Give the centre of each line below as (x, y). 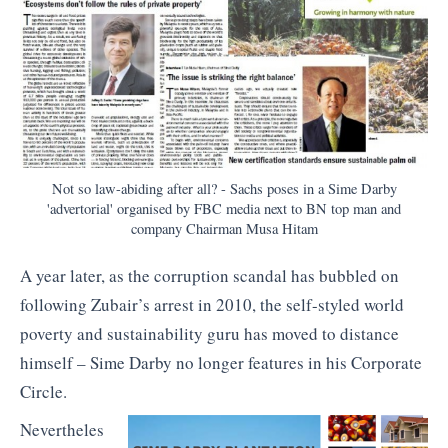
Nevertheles (62, 429)
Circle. (43, 392)
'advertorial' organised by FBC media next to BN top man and (224, 209)
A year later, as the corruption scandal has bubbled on (209, 276)
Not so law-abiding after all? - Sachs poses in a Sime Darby (224, 189)
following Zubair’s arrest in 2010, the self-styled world (212, 305)
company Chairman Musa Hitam (224, 229)
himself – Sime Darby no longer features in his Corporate (221, 363)
